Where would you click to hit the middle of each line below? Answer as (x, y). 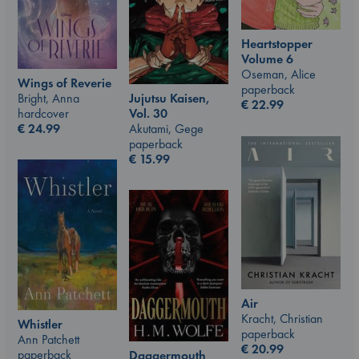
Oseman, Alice (278, 75)
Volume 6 (267, 59)
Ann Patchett (48, 340)
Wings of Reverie (65, 83)
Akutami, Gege (166, 128)
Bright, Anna (48, 98)
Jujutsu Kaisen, (169, 98)
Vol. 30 (148, 113)
